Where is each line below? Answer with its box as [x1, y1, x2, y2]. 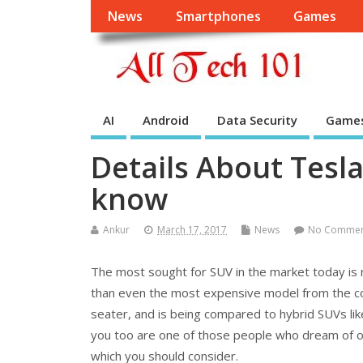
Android [143, 111, 189, 128]
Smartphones [175, 7, 261, 26]
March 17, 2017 [157, 222, 227, 237]
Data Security [217, 111, 297, 128]
